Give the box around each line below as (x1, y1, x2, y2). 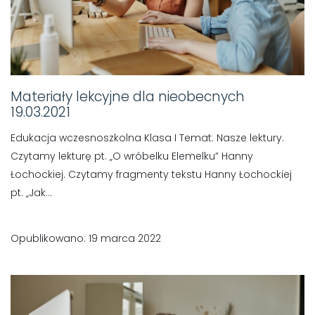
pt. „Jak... (11, 186, 52, 200)
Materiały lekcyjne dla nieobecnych (11, 87, 245, 107)
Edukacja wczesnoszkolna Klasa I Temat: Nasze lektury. (11, 131, 284, 146)
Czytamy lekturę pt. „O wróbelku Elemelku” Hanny (11, 149, 253, 164)
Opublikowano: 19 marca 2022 (11, 231, 161, 246)
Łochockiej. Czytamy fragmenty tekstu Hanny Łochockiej (11, 167, 292, 182)
